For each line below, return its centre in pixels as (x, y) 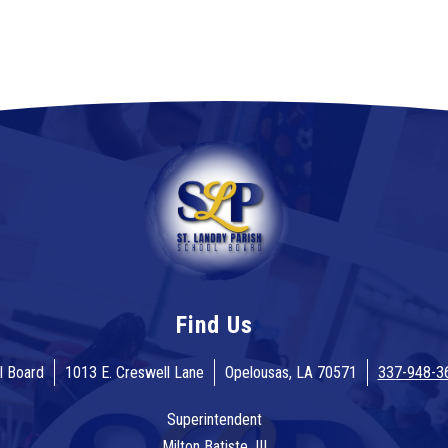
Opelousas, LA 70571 (290, 372)
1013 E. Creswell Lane (134, 372)
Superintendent (214, 419)
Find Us (214, 324)
